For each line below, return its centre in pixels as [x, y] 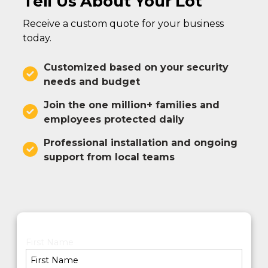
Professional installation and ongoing [140, 142]
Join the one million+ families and [131, 105]
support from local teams [109, 157]
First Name [49, 242]
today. [37, 38]
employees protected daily [114, 119]
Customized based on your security [136, 67]
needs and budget [92, 81]
